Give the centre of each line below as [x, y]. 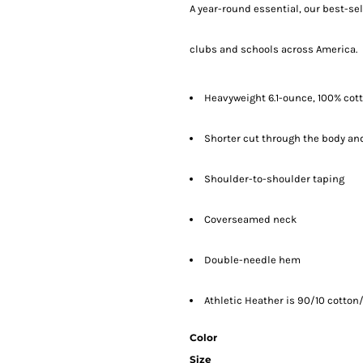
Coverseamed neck [250, 220]
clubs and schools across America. [273, 49]
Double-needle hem [252, 260]
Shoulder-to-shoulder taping [274, 179]
